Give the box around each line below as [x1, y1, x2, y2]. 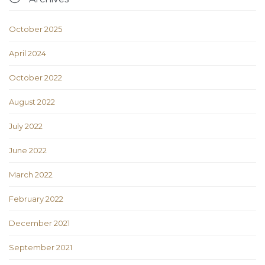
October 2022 [9, 73, 62, 83]
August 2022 [9, 97, 55, 107]
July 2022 [9, 121, 43, 131]
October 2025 [9, 24, 62, 34]
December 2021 [9, 218, 70, 228]
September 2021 [9, 243, 72, 253]
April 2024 [9, 49, 46, 59]
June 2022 [9, 146, 47, 156]
